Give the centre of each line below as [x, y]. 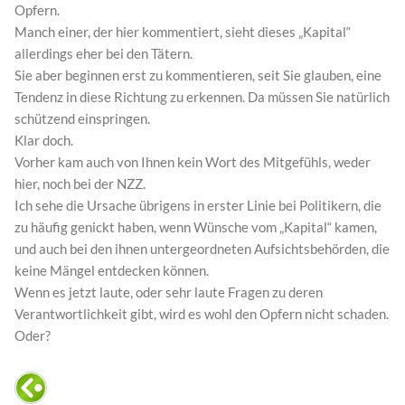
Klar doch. [44, 141]
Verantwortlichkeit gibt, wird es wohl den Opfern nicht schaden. [202, 314]
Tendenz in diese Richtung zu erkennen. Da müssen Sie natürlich [202, 97]
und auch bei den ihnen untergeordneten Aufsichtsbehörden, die [202, 249]
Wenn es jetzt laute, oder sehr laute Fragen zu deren [169, 292]
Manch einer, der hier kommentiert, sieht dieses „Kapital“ [183, 32]
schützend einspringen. [82, 119]
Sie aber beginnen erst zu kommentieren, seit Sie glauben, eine [198, 75]
